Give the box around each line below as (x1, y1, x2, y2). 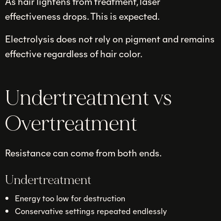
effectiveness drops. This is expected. (5, 9, 160, 23)
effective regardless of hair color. (5, 46, 143, 60)
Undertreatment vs (5, 85, 172, 111)
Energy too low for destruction (14, 192, 125, 203)
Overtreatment (5, 111, 138, 137)
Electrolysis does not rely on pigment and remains (5, 32, 215, 45)
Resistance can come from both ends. (5, 146, 162, 159)
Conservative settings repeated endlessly (14, 205, 167, 217)
